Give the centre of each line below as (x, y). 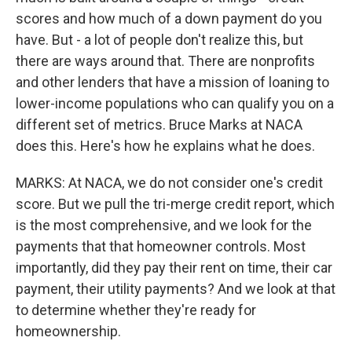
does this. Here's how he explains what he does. (165, 146)
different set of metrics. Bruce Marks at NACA (159, 125)
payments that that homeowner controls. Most (161, 246)
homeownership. (68, 331)
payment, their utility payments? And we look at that (176, 289)
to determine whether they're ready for (136, 310)
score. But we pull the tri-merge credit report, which (175, 204)
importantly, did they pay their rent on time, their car (174, 268)
